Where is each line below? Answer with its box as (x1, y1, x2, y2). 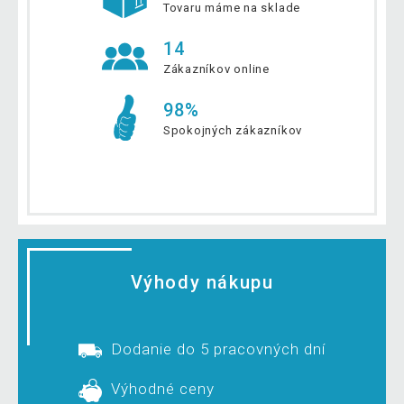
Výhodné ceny (110, 380, 216, 399)
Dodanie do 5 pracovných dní (110, 340, 326, 359)
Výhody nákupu (130, 271, 274, 294)
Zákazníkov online (162, 62, 271, 77)
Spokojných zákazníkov (162, 124, 303, 138)
